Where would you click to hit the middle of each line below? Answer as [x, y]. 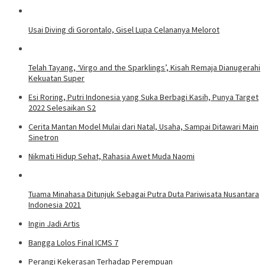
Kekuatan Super [56, 78]
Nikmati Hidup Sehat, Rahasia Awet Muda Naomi [112, 156]
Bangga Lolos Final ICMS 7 [73, 242]
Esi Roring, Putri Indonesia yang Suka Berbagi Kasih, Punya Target [143, 97]
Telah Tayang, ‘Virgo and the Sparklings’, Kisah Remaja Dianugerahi [144, 67]
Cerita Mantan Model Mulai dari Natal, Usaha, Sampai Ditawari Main [143, 126]
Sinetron [43, 137]
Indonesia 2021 [55, 204]
